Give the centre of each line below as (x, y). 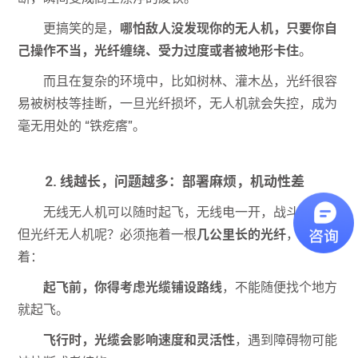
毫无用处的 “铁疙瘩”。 (82, 126)
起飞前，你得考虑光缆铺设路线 (133, 288)
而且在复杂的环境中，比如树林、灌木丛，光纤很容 (191, 82)
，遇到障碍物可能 (286, 340)
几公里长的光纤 (242, 235)
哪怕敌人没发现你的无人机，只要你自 (229, 29)
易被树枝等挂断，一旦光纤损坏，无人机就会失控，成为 (178, 104)
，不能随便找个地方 (280, 288)
